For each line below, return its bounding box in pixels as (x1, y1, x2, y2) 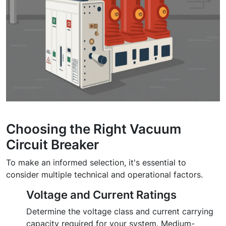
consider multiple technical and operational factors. (6, 169, 203, 180)
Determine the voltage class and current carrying (26, 206, 213, 217)
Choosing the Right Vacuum (6, 121, 181, 137)
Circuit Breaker (6, 136, 99, 153)
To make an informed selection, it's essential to (6, 157, 186, 168)
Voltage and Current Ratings (26, 188, 177, 202)
